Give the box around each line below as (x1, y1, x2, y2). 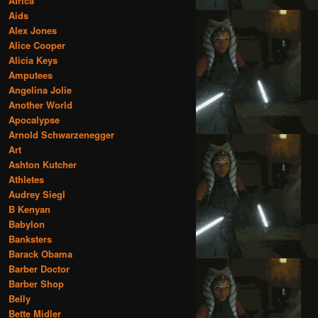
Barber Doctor (9, 261, 70, 275)
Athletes (9, 172, 44, 186)
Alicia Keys (9, 53, 57, 67)
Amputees (9, 67, 53, 82)
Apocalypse (9, 112, 60, 126)
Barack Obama (9, 246, 72, 261)
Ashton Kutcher (9, 157, 77, 171)
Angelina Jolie (9, 82, 72, 97)
